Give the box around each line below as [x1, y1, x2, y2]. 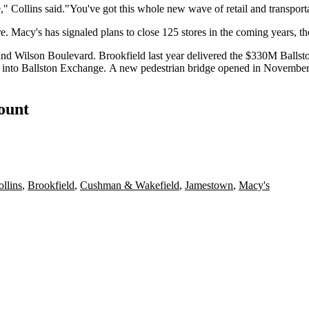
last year [146, 49, 187, 61]
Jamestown [185, 179, 233, 192]
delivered [187, 49, 227, 61]
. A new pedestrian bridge [103, 61, 218, 74]
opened [218, 61, 250, 74]
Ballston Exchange [21, 61, 103, 74]
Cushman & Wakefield [80, 179, 179, 192]
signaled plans [62, 26, 123, 38]
